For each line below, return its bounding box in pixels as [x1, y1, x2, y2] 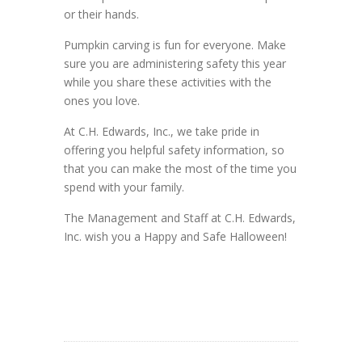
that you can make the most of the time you [64, 160, 297, 176]
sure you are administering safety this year [64, 55, 286, 71]
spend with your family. [64, 179, 184, 195]
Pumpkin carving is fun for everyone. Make [64, 36, 286, 53]
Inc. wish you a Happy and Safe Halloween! [64, 228, 287, 244]
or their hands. [64, 6, 139, 22]
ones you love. [64, 92, 140, 108]
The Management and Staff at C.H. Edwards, [64, 209, 296, 225]
